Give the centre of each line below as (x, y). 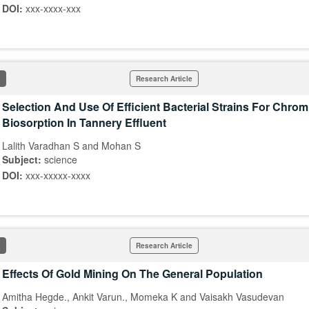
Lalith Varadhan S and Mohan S (71, 146)
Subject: (23, 159)
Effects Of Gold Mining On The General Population (132, 273)
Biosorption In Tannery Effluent (84, 122)
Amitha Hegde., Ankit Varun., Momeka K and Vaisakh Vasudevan (143, 297)
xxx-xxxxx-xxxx (58, 175)
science (61, 159)
